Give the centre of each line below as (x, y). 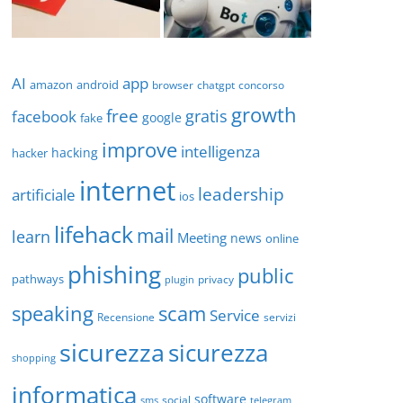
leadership (241, 193)
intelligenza (220, 151)
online (282, 238)
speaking (53, 313)
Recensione (126, 317)
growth (264, 114)
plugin (179, 279)
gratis (206, 116)
